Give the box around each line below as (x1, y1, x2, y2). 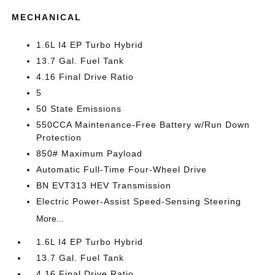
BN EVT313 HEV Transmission (36, 180, 172, 190)
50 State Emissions (36, 104, 122, 114)
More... (36, 214, 64, 223)
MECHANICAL (12, 12, 82, 22)
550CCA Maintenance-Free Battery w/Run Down (36, 120, 250, 130)
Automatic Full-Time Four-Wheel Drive (36, 165, 207, 174)
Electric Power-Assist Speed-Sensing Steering (36, 196, 242, 206)
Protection (36, 133, 82, 142)
